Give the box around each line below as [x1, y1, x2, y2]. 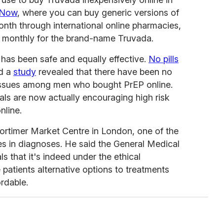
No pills [148, 54, 179, 65]
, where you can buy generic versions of [17, 7, 179, 18]
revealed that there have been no [36, 67, 172, 77]
